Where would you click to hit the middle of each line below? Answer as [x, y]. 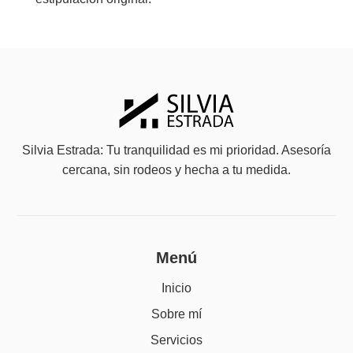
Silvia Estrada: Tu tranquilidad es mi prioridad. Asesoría [176, 150]
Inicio [176, 288]
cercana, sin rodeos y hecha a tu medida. [176, 170]
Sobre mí [176, 314]
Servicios [176, 340]
